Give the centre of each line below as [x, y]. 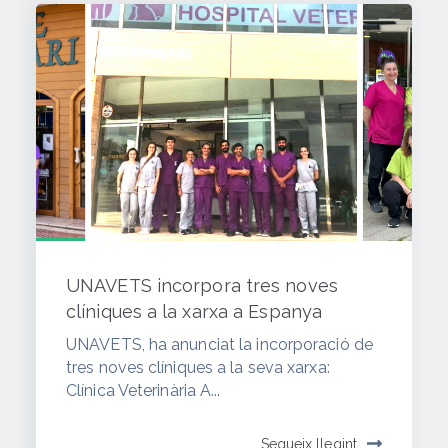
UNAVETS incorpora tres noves [202, 285]
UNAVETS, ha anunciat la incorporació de [219, 344]
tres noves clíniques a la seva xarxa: [198, 367]
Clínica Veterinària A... [143, 390]
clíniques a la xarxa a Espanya [194, 311]
